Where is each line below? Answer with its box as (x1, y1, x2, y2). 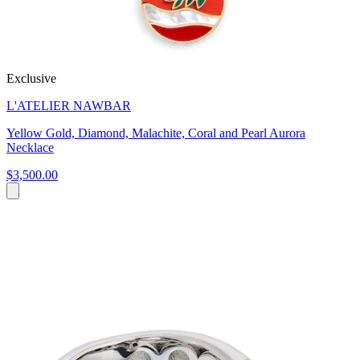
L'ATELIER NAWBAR (6, 98, 131, 112)
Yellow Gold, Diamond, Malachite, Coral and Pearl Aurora (6, 125, 305, 140)
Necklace (6, 140, 54, 154)
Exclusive (6, 71, 56, 85)
